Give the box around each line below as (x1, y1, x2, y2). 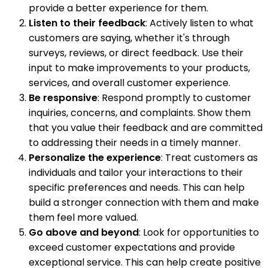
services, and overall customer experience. (29, 76, 230, 90)
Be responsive (29, 91, 98, 105)
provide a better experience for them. (29, 1, 208, 16)
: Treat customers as (161, 151, 258, 165)
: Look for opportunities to (139, 226, 259, 240)
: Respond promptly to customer (98, 91, 251, 105)
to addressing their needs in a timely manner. (29, 136, 240, 150)
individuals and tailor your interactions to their (29, 166, 243, 180)
